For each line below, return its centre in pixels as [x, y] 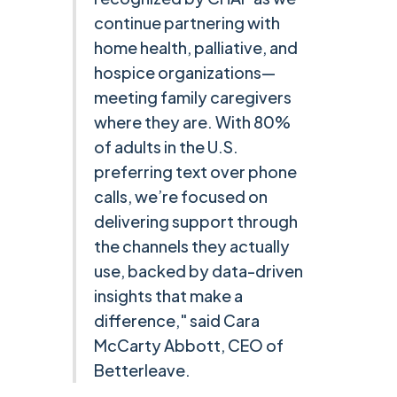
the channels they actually [192, 246]
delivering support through [196, 222]
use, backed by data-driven [199, 271]
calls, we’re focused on [181, 197]
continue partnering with [187, 23]
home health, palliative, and [196, 48]
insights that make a [169, 296]
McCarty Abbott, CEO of [189, 346]
